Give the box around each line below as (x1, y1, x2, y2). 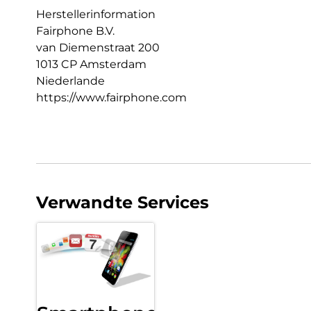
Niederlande (36, 74, 105, 87)
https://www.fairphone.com (36, 90, 187, 104)
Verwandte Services (36, 192, 209, 212)
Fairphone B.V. (36, 24, 115, 37)
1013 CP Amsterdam (36, 57, 146, 71)
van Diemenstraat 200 (36, 40, 160, 54)
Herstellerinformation (36, 7, 155, 21)
